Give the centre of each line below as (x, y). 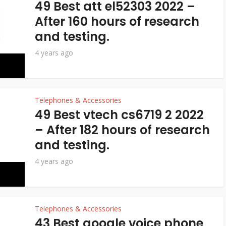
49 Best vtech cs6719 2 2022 (119, 115)
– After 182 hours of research (122, 130)
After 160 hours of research (117, 21)
